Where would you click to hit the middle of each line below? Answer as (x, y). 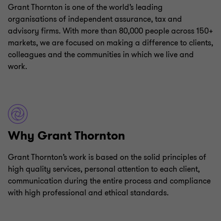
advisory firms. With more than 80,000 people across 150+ (110, 31)
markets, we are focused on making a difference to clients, (110, 43)
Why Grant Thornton (67, 136)
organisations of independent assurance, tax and (95, 19)
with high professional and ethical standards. (88, 193)
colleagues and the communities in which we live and (101, 55)
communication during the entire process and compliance (109, 181)
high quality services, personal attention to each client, (104, 169)
